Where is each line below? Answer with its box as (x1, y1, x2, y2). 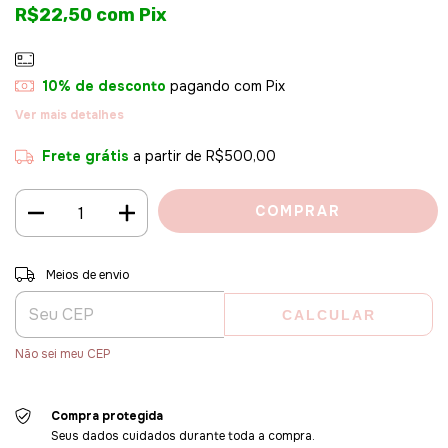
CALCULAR (281, 307, 376, 324)
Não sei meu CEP (15, 346, 111, 363)
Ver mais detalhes (15, 107, 124, 124)
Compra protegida (50, 408, 163, 425)
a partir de (132, 147, 206, 166)
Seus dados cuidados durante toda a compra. (50, 428, 315, 445)
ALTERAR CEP (333, 263, 424, 278)
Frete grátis (41, 147, 129, 166)
